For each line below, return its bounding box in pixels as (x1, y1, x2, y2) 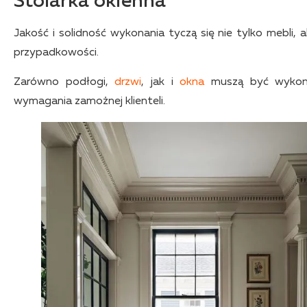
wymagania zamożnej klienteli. (14, 95, 165, 107)
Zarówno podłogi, (14, 76, 115, 88)
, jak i (141, 76, 180, 88)
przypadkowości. (14, 47, 99, 59)
